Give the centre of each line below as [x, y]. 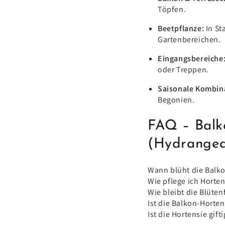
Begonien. [176, 99]
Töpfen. [172, 9]
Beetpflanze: [181, 28]
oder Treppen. [183, 69]
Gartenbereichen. [189, 39]
